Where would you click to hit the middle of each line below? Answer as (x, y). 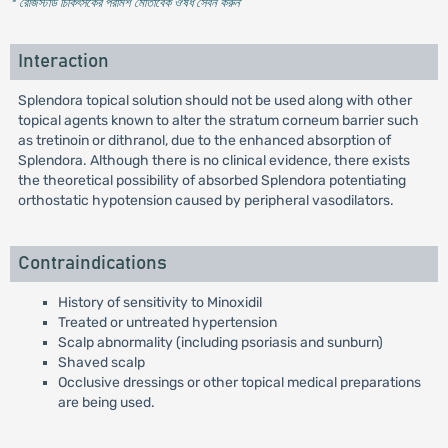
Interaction (63, 61)
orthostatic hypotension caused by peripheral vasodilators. (205, 200)
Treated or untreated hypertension (167, 322)
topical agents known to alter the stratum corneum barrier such (218, 120)
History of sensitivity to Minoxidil (159, 302)
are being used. (106, 402)
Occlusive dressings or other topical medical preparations (239, 382)
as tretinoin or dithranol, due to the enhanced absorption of (204, 140)
